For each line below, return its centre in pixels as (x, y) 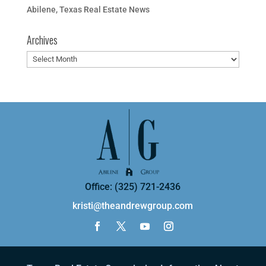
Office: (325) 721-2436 (133, 186)
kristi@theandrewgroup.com (133, 205)
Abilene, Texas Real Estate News (88, 9)
